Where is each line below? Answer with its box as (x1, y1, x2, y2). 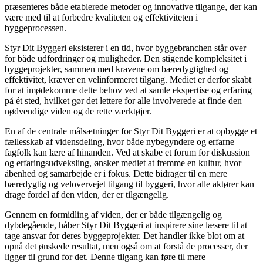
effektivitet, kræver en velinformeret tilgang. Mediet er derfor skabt (5, 75, 251, 85)
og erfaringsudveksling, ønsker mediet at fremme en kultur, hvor (5, 158, 241, 168)
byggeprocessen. (5, 23, 66, 33)
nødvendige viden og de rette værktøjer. (5, 106, 151, 117)
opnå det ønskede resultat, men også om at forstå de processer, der (5, 241, 248, 252)
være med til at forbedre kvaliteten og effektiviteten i (5, 12, 198, 23)
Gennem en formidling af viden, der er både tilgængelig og (5, 210, 222, 220)
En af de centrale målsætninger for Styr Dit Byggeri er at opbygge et (5, 126, 257, 137)
